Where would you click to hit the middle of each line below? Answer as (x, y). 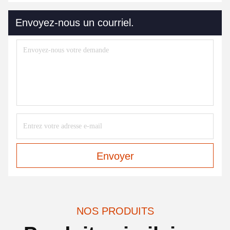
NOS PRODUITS (115, 211)
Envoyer (115, 156)
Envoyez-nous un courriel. (75, 23)
